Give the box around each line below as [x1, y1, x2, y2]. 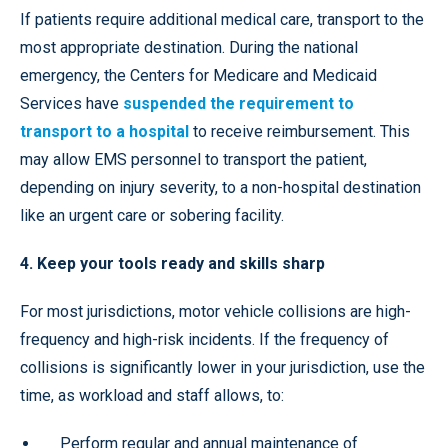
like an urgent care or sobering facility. [20, 206, 284, 226]
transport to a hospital [20, 122, 189, 142]
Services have [20, 94, 123, 114]
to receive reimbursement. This [189, 122, 410, 142]
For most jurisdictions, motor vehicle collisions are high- [20, 302, 411, 322]
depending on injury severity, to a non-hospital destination [20, 178, 421, 198]
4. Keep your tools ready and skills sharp [20, 254, 325, 274]
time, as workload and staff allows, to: [20, 386, 284, 406]
